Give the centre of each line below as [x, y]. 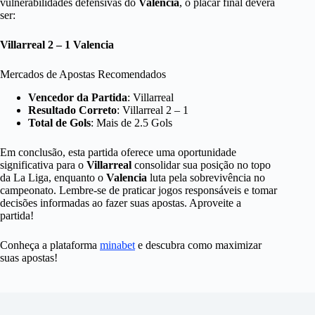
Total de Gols [59, 122]
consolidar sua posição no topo [201, 165]
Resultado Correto [72, 110]
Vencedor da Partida [78, 97]
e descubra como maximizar [198, 245]
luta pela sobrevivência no [206, 177]
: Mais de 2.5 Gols [131, 122]
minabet [117, 245]
